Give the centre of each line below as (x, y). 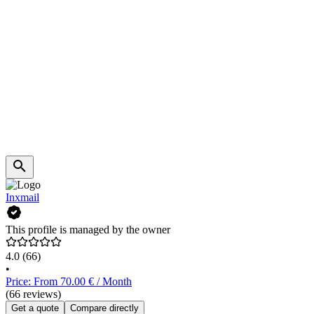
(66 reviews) (33, 294)
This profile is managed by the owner (88, 230)
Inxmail (22, 198)
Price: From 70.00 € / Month (69, 282)
